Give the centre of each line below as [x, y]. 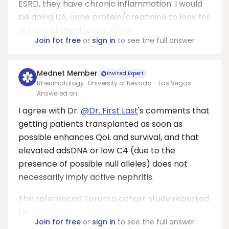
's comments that [174, 111]
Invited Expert [125, 73]
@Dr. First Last [109, 111]
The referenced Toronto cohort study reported [114, 199]
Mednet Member [67, 73]
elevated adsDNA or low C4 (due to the [97, 151]
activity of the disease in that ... [80, 30]
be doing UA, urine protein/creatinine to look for [114, 17]
